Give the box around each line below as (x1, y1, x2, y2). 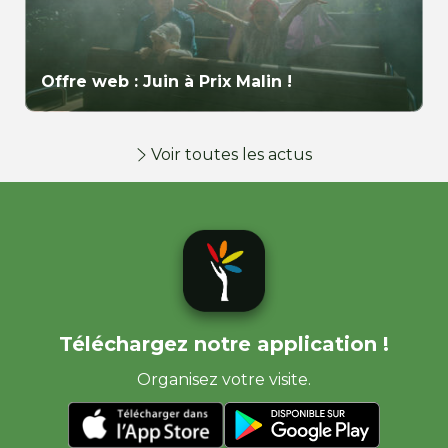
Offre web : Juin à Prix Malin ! (41, 72, 292, 92)
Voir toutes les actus (150, 145, 312, 165)
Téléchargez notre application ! (59, 332, 389, 357)
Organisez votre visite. (137, 370, 311, 390)
